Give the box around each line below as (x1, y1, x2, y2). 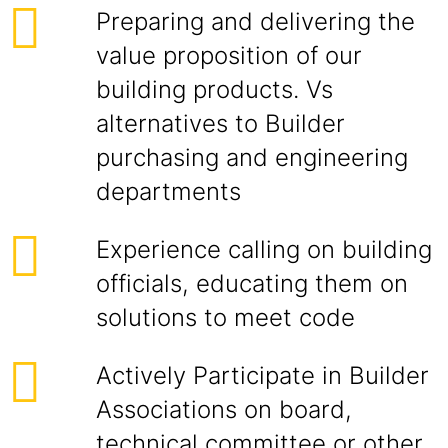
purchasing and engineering (96, 143, 408, 172)
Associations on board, (96, 395, 352, 424)
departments (96, 177, 241, 206)
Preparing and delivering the (96, 7, 415, 36)
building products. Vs (96, 75, 333, 104)
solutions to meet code (96, 303, 355, 332)
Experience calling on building (96, 235, 432, 264)
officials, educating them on (96, 269, 408, 298)
